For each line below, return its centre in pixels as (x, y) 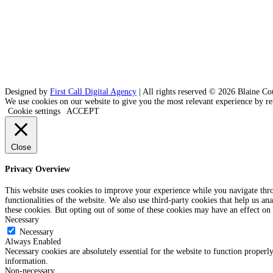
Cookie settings (34, 111)
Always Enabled (33, 242)
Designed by (27, 91)
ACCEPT (83, 111)
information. (27, 261)
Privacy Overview (37, 169)
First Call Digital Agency (93, 91)
